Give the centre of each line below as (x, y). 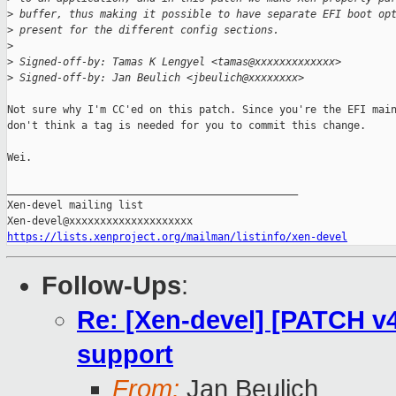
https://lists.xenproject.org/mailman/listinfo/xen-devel (177, 237)
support (125, 355)
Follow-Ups (111, 286)
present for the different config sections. (146, 30)
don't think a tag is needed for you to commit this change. (187, 126)
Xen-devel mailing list (75, 206)
